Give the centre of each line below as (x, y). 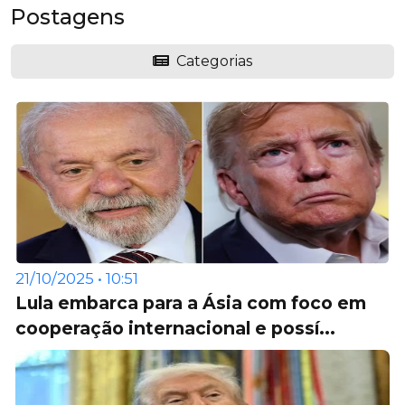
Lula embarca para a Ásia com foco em (191, 302)
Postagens (68, 16)
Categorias (212, 61)
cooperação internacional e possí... (175, 328)
